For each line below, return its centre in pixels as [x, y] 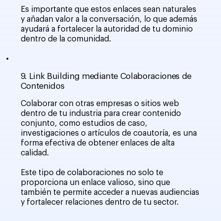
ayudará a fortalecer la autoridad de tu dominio [107, 29]
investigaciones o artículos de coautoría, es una [109, 133]
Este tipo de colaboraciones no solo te [92, 173]
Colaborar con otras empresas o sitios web [100, 104]
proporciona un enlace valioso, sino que [95, 183]
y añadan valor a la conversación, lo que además [109, 19]
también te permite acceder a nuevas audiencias [110, 193]
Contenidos [42, 86]
